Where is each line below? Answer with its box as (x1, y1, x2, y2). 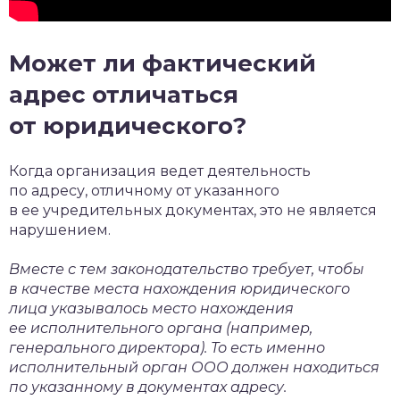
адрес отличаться (9, 79, 238, 109)
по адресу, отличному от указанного (9, 181, 279, 199)
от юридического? (9, 111, 246, 140)
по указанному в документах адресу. (9, 378, 287, 396)
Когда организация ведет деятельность (9, 162, 311, 179)
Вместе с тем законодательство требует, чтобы (9, 260, 364, 278)
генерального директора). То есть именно (9, 338, 325, 356)
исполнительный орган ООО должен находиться (9, 358, 379, 376)
